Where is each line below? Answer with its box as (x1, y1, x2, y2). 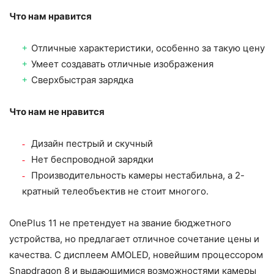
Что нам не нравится (9, 105, 105, 117)
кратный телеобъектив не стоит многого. (22, 185, 209, 197)
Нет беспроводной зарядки (31, 153, 154, 165)
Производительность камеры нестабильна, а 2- (31, 169, 245, 181)
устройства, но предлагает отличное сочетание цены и (9, 232, 259, 245)
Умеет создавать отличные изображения (31, 57, 213, 70)
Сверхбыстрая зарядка (31, 73, 133, 86)
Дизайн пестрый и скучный (31, 137, 153, 149)
